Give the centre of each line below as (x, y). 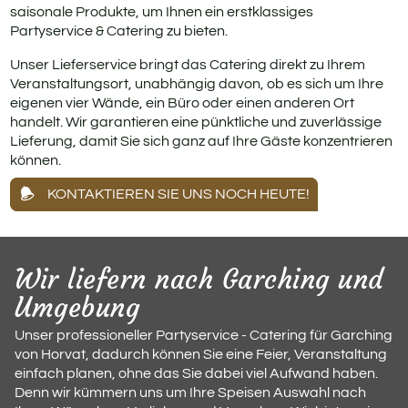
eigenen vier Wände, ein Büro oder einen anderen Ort (183, 103)
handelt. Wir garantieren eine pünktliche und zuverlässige (196, 122)
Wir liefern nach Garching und (199, 279)
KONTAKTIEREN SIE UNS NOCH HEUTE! (179, 194)
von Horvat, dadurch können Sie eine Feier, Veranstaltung (201, 355)
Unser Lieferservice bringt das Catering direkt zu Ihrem (188, 65)
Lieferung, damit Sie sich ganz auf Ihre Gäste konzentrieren (202, 142)
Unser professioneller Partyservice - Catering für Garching (204, 336)
